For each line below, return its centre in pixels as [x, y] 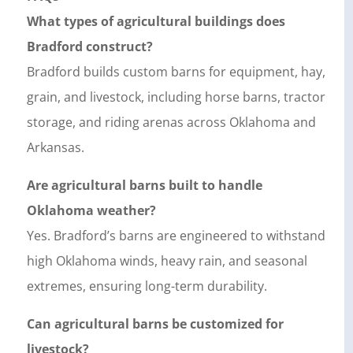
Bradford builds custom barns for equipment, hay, [176, 72]
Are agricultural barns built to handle [144, 186]
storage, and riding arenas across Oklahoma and [171, 123]
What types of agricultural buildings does [156, 22]
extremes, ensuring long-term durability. [147, 286]
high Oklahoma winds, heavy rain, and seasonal [167, 261]
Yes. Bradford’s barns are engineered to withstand [176, 236]
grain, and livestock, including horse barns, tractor [176, 97]
